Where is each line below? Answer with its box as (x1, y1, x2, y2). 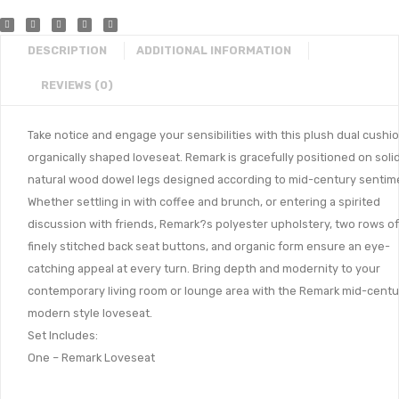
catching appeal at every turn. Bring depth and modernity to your (28, 262, 380, 276)
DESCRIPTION (28, 44, 107, 58)
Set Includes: (28, 329, 98, 343)
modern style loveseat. (28, 306, 152, 321)
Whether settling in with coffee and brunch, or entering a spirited (28, 195, 380, 209)
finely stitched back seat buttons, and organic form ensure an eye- (28, 240, 390, 254)
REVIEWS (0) (41, 78, 113, 93)
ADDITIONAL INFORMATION (136, 44, 291, 58)
